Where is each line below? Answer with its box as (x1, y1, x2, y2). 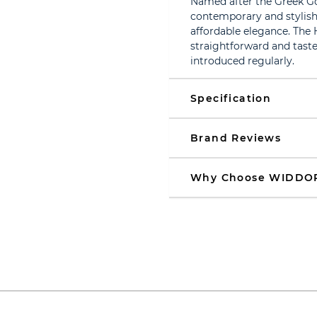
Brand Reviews (190, 132, 282, 144)
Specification (190, 92, 272, 105)
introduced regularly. (190, 54, 294, 67)
